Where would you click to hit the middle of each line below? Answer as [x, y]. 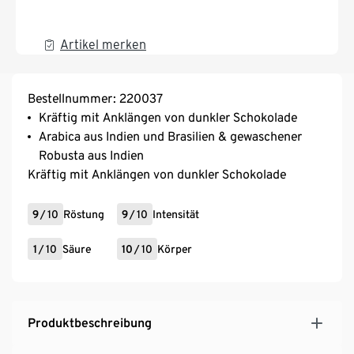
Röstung [84, 215]
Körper [175, 249]
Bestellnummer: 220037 [95, 99]
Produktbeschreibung [90, 323]
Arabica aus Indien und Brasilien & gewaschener [170, 137]
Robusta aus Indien [91, 156]
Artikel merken [103, 45]
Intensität [176, 215]
